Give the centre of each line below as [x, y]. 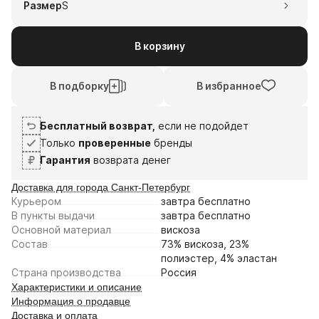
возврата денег [131, 160]
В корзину [159, 46]
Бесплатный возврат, [98, 126]
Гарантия [65, 160]
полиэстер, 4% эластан [219, 258]
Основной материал [61, 230]
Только [59, 143]
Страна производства [66, 273]
